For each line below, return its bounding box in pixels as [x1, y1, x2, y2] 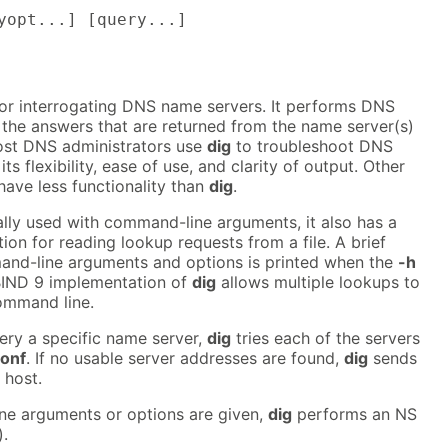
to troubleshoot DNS [231, 136, 393, 157]
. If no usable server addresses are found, [26, 348, 344, 369]
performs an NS [292, 404, 417, 425]
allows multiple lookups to [216, 272, 420, 293]
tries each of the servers [231, 328, 420, 349]
